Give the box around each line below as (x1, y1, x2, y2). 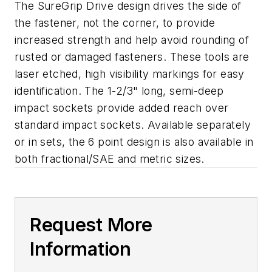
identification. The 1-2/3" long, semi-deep (15, 84, 224, 97)
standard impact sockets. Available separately (15, 118, 251, 131)
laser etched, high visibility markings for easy (15, 67, 245, 80)
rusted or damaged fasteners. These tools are (15, 50, 250, 63)
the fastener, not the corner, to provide (15, 16, 215, 29)
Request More (30, 214, 152, 236)
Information (30, 238, 131, 260)
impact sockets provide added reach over (15, 101, 229, 114)
